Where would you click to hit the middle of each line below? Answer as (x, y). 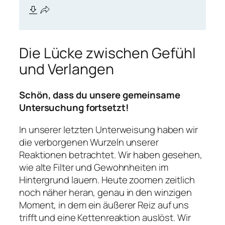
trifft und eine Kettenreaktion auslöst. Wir (105, 217)
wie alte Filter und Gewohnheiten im (94, 167)
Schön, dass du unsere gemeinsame (100, 95)
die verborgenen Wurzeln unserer (89, 142)
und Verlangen (67, 69)
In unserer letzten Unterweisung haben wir (108, 129)
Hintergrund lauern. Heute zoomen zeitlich (107, 180)
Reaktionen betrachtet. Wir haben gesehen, (111, 154)
